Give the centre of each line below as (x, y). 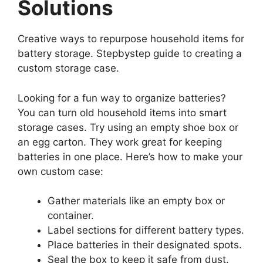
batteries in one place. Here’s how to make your (130, 156)
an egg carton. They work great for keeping (120, 142)
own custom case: (60, 171)
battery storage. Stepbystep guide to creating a (130, 54)
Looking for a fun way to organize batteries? (122, 98)
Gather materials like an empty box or (136, 201)
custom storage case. (68, 68)
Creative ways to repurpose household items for (131, 39)
